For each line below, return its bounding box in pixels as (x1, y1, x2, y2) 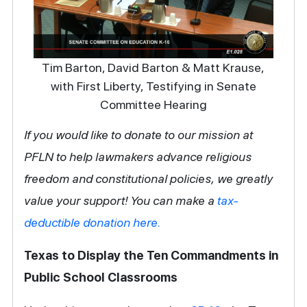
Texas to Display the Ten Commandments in (24, 247, 279, 262)
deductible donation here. (24, 214, 164, 230)
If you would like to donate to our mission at (24, 127, 254, 142)
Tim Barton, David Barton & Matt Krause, (42, 60, 265, 75)
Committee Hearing (99, 97, 207, 112)
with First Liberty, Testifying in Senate (50, 78, 256, 93)
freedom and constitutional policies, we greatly (24, 171, 273, 186)
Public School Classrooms (24, 269, 178, 284)
